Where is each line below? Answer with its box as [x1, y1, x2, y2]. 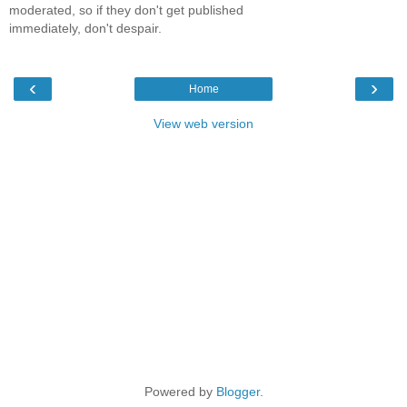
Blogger [215, 383, 260, 399]
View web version [154, 115, 253, 131]
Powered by [144, 383, 216, 399]
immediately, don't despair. [9, 20, 162, 35]
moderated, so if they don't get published [9, 2, 243, 17]
